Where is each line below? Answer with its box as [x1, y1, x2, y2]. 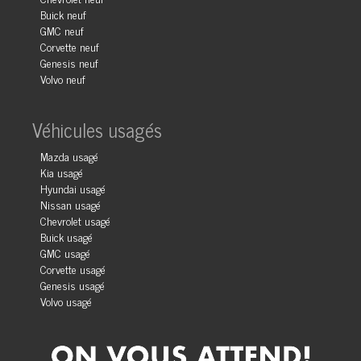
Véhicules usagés [32, 114, 162, 145]
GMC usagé [40, 243, 90, 262]
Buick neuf [40, 5, 86, 23]
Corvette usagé [40, 259, 106, 278]
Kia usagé [40, 163, 83, 181]
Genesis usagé [40, 276, 105, 294]
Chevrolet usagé [40, 211, 110, 230]
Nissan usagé [40, 195, 101, 214]
